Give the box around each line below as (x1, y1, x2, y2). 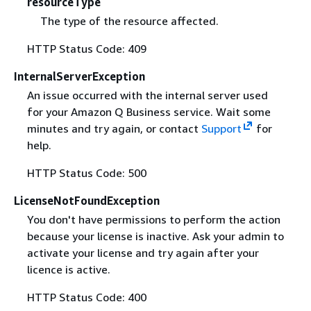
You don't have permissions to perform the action (26, 212, 280, 227)
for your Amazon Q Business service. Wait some (26, 105, 271, 119)
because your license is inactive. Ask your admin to (26, 229, 284, 244)
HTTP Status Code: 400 (26, 290, 146, 305)
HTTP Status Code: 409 (26, 42, 146, 56)
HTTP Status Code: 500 (26, 166, 146, 180)
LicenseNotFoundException (14, 194, 160, 208)
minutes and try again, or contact (26, 121, 201, 136)
